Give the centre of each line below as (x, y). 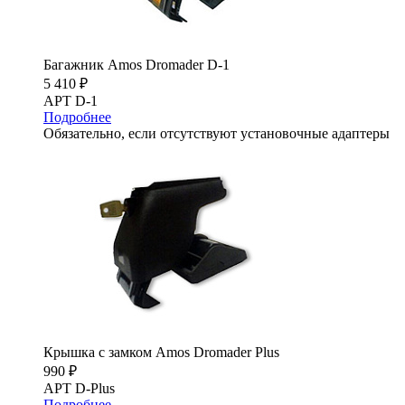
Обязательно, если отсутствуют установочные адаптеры (217, 134)
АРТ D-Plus (79, 389)
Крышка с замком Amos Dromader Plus (161, 353)
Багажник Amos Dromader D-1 (137, 65)
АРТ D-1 (71, 101)
